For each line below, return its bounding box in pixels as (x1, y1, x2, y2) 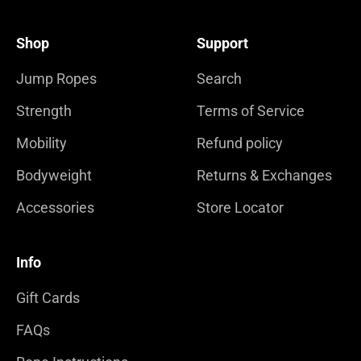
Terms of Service (197, 102, 305, 119)
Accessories (16, 198, 94, 216)
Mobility (16, 134, 67, 151)
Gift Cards (16, 288, 80, 306)
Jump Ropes (16, 69, 97, 87)
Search (197, 69, 242, 87)
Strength (16, 102, 72, 119)
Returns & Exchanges (197, 166, 332, 184)
